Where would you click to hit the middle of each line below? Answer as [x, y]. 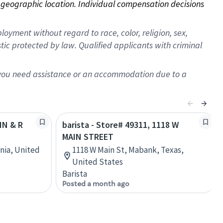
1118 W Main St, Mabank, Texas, [128, 150]
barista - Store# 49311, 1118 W [120, 125]
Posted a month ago [96, 184]
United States [98, 162]
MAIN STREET [88, 137]
